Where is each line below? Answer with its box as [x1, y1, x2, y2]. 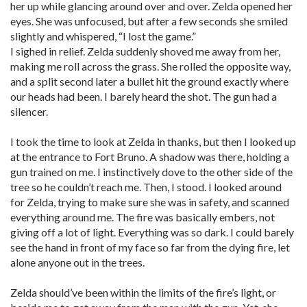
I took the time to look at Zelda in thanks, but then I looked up [10, 135, 296, 148]
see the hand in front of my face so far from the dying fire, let [10, 241, 290, 254]
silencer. [10, 105, 48, 118]
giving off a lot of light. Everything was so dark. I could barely [10, 225, 294, 238]
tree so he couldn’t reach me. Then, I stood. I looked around [10, 180, 282, 193]
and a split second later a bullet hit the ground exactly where [10, 75, 288, 88]
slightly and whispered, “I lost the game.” [10, 29, 196, 42]
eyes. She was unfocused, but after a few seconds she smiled [10, 14, 288, 27]
